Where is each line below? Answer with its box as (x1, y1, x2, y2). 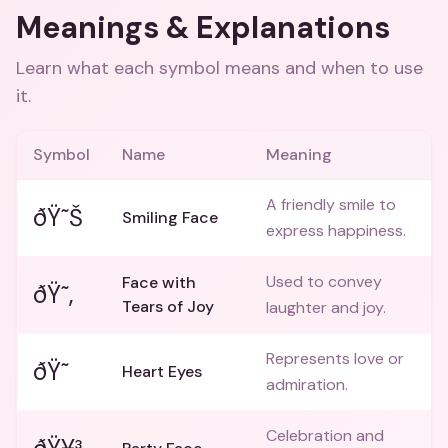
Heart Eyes (122, 361, 202, 382)
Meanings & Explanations (16, 8, 390, 47)
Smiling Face (122, 207, 218, 228)
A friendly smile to (266, 194, 396, 215)
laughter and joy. (266, 297, 386, 318)
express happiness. (266, 220, 406, 241)
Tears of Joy (122, 296, 214, 317)
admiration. (266, 374, 348, 395)
